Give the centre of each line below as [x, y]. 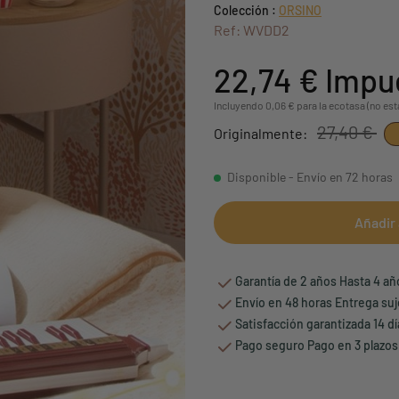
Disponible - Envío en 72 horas [310, 176]
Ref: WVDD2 [252, 29]
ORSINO [300, 10]
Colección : [245, 10]
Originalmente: [262, 133]
